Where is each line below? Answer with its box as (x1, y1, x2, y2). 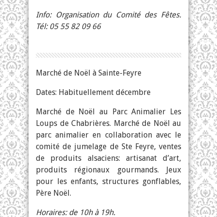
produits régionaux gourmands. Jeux (36, 165, 181, 174)
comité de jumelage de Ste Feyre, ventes (36, 142, 181, 151)
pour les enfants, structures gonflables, (36, 177, 181, 186)
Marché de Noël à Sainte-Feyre (36, 68, 141, 77)
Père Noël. (36, 188, 71, 198)
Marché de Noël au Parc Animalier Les (36, 107, 181, 116)
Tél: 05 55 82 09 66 (36, 22, 101, 31)
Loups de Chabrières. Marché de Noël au (36, 119, 181, 128)
